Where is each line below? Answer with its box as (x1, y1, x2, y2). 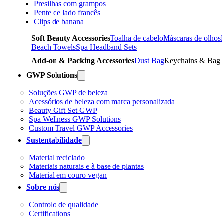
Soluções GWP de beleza (29, 88, 108, 97)
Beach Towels (31, 42, 76, 51)
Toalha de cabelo (110, 33, 163, 42)
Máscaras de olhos (163, 33, 221, 42)
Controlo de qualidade (29, 200, 98, 209)
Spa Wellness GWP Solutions (29, 114, 121, 123)
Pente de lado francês (34, 8, 100, 17)
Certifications (29, 209, 70, 218)
